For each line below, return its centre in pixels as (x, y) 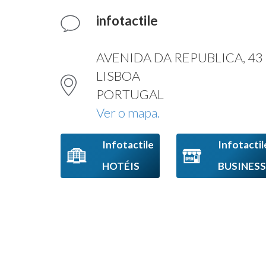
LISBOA (118, 76)
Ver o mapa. (128, 113)
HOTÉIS (121, 166)
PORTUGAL (130, 94)
